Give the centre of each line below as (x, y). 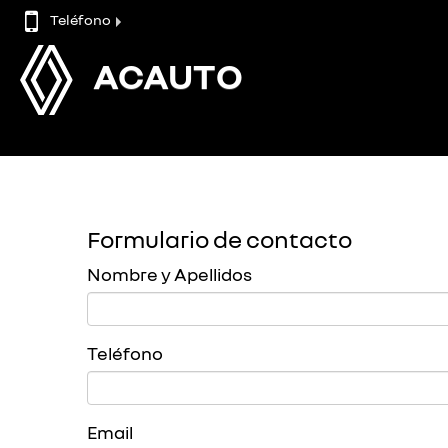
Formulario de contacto (219, 238)
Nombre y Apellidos (169, 274)
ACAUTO (168, 75)
